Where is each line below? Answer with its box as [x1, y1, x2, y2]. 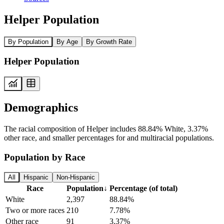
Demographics [4, 100, 78, 114]
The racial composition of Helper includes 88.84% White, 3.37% [4, 124, 208, 133]
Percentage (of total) [109, 184, 177, 193]
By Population [8, 37, 48, 45]
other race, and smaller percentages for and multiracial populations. [4, 133, 214, 142]
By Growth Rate [86, 37, 132, 45]
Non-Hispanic [56, 173, 95, 181]
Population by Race [4, 151, 85, 162]
